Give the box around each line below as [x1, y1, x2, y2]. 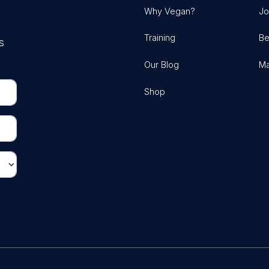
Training [144, 32, 175, 43]
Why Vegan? [144, 5, 195, 16]
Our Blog [144, 59, 179, 70]
